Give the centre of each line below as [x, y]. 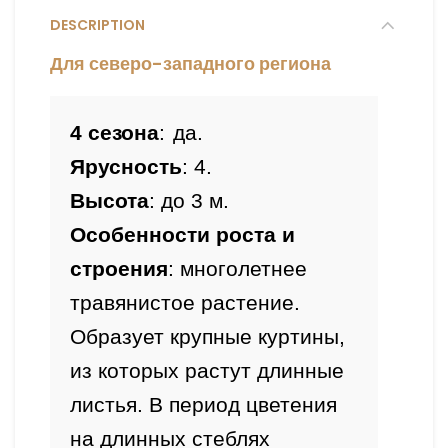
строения [119, 268]
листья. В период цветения [203, 404]
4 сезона [114, 132]
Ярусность [126, 166]
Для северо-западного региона [190, 63]
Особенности [140, 234]
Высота [109, 200]
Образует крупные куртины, [207, 336]
